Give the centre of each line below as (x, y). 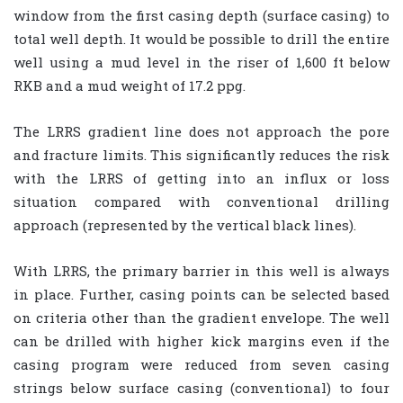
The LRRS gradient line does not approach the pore (201, 132)
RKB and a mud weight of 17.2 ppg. (130, 86)
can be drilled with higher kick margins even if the (201, 341)
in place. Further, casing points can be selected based (201, 295)
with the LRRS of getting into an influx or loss (201, 179)
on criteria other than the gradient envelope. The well (201, 318)
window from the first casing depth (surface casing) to (201, 16)
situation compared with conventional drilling (201, 202)
